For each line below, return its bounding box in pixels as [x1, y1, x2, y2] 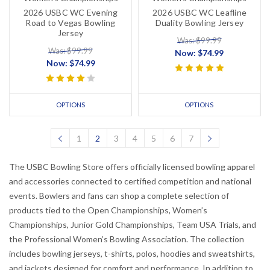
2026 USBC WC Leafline [152, 7, 247, 18]
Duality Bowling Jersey [155, 17, 244, 28]
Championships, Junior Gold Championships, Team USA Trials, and [9, 219, 256, 230]
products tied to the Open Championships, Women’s [9, 205, 207, 216]
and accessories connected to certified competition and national [9, 176, 251, 187]
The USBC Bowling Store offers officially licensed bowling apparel [9, 162, 255, 172]
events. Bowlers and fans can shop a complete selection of [9, 190, 229, 201]
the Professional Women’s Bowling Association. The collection [9, 234, 244, 245]
